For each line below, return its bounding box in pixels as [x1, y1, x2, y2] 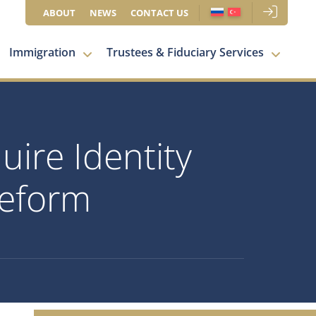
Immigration [9, 44, 75, 60]
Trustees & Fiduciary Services [107, 44, 264, 60]
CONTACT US [130, 6, 188, 19]
